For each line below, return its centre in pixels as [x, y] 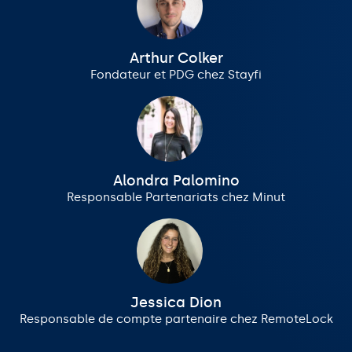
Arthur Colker [176, 59]
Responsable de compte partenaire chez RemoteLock [176, 319]
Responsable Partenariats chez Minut [176, 197]
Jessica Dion [176, 302]
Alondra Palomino [176, 180]
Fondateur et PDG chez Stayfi [176, 75]
